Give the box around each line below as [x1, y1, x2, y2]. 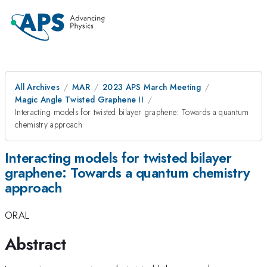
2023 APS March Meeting [102, 81, 201, 93]
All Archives [15, 81, 60, 93]
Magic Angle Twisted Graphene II [15, 94, 144, 105]
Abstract [5, 231, 66, 256]
